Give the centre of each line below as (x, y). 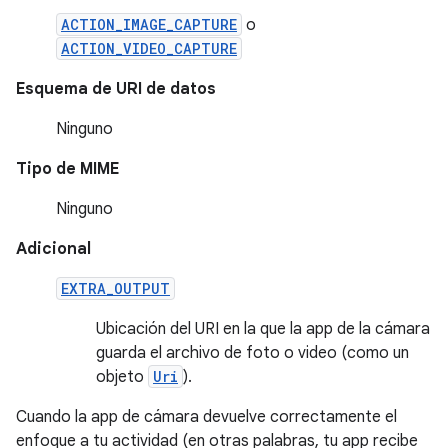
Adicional (53, 249)
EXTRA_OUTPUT (115, 288)
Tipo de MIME (67, 169)
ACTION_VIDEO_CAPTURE (149, 48)
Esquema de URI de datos (116, 89)
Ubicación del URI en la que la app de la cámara (263, 329)
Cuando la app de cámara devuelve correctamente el (206, 417)
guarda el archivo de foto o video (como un (252, 353)
